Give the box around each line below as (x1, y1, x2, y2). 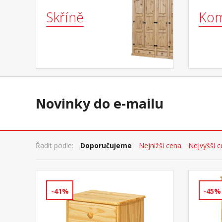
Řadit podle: (36, 140, 73, 150)
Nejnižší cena (139, 140, 181, 150)
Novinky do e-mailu (36, 94, 164, 113)
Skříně (46, 8, 84, 27)
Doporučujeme (80, 140, 132, 150)
